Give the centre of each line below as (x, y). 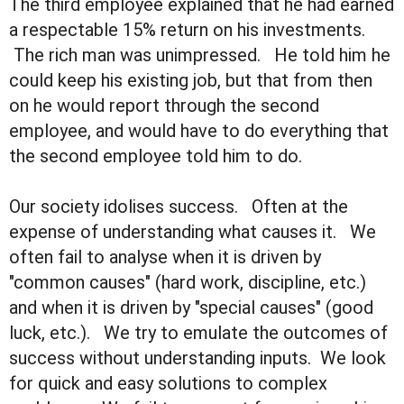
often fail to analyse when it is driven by (165, 257)
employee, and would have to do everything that (199, 131)
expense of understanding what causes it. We (193, 232)
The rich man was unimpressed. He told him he (200, 55)
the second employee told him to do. (156, 156)
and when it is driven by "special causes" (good (191, 308)
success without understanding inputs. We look (197, 358)
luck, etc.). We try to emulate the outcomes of (198, 333)
